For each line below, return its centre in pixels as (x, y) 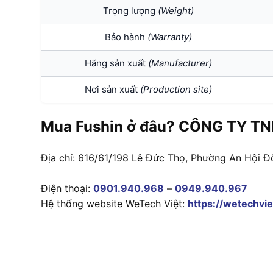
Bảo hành (126, 37)
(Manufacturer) (180, 63)
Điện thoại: (67, 188)
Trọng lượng (130, 10)
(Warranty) (169, 37)
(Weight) (175, 10)
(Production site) (176, 89)
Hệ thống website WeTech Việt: (114, 203)
